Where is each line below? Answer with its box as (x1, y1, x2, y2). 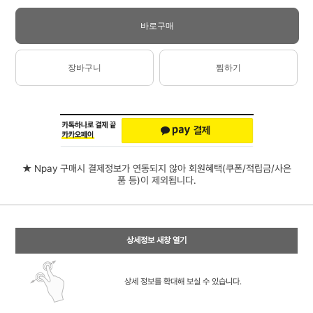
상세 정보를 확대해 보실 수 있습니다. (124, 277, 242, 286)
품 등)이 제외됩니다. (117, 175, 196, 186)
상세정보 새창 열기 (126, 235, 187, 245)
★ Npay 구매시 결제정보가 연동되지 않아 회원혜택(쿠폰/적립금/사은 (22, 163, 291, 174)
